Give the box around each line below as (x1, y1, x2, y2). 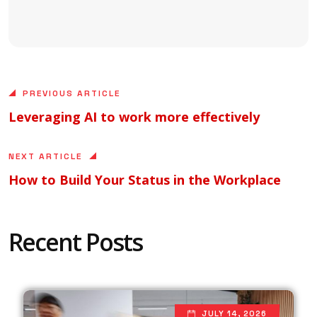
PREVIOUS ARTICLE (23, 87, 120, 99)
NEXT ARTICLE (8, 150, 82, 162)
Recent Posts (8, 225, 142, 258)
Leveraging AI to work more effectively (8, 108, 260, 125)
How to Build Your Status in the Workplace (8, 171, 281, 188)
